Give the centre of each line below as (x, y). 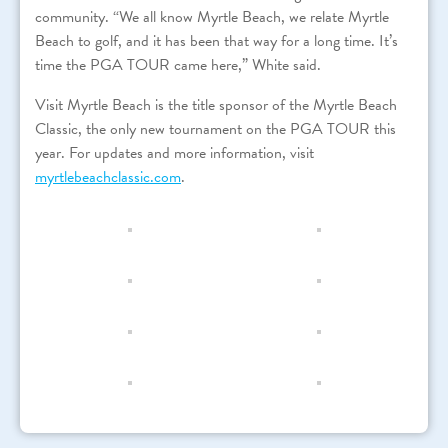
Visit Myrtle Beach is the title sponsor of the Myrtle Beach (216, 104)
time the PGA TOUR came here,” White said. (178, 64)
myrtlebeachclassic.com (108, 176)
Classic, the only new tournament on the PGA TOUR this (215, 128)
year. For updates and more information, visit (174, 152)
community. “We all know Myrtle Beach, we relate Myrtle (212, 16)
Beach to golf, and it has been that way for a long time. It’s (216, 40)
